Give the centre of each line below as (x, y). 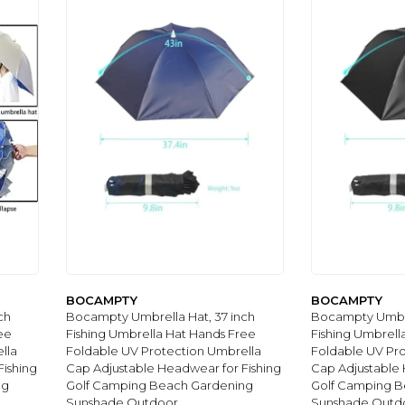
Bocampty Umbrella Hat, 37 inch (161, 316)
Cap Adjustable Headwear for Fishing (174, 367)
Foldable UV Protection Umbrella (164, 350)
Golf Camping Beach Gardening (160, 385)
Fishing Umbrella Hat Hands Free (161, 333)
